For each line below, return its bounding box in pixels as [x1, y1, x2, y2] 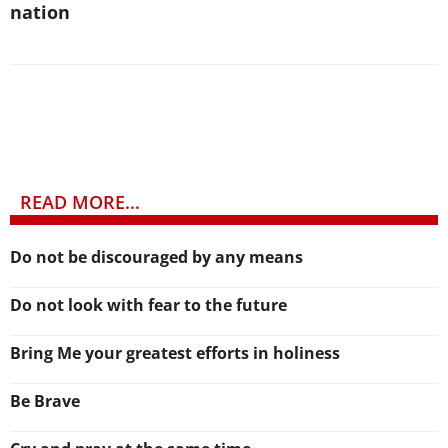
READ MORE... [20, 189, 140, 214]
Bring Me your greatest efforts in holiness [10, 341, 340, 364]
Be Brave [10, 389, 80, 412]
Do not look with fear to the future [10, 293, 287, 316]
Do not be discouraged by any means [10, 245, 303, 268]
